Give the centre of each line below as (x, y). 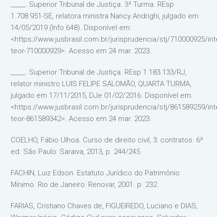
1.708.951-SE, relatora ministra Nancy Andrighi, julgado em (105, 16)
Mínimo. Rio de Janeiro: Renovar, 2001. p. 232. (85, 185)
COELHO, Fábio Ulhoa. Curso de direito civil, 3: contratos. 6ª (107, 140)
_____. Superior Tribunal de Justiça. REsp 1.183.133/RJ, (99, 72)
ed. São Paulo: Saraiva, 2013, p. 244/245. (77, 152)
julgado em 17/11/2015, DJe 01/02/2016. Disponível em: (102, 95)
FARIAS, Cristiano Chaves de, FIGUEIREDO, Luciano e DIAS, (104, 206)
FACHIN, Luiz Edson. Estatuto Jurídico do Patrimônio (95, 173)
